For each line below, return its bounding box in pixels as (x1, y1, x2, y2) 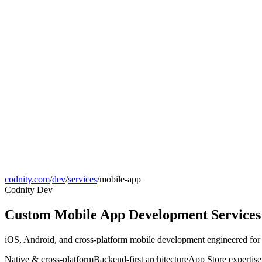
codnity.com (5, 174, 50, 184)
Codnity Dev (5, 185, 53, 195)
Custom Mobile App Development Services (5, 206, 261, 222)
